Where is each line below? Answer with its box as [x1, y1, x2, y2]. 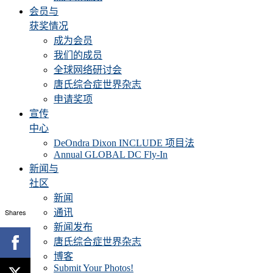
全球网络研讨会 [54, 65, 122, 75]
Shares [4, 207, 26, 217]
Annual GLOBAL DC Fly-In [54, 149, 168, 160]
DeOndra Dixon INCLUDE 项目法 [54, 138, 194, 148]
